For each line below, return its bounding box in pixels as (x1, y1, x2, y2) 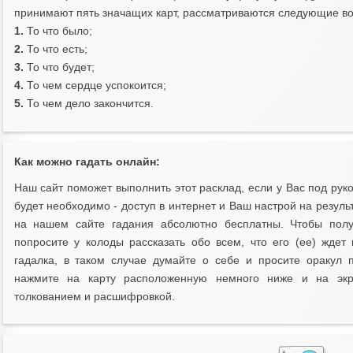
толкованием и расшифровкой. (13, 290, 175, 303)
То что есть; (23, 43, 87, 55)
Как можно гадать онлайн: (13, 155, 160, 168)
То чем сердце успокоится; (23, 79, 166, 91)
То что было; (23, 24, 92, 37)
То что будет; (23, 61, 95, 73)
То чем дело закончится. (23, 97, 154, 110)
